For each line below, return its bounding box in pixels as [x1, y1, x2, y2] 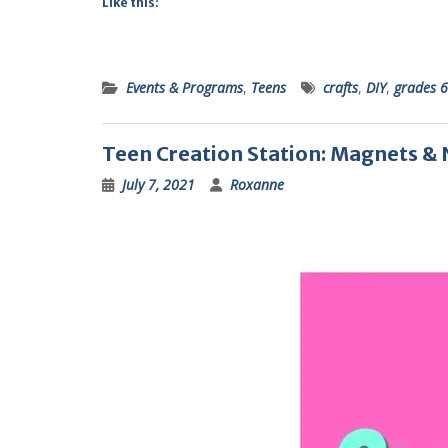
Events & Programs [126, 78, 243, 97]
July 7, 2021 [122, 175, 195, 194]
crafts [323, 78, 358, 97]
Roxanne [230, 175, 284, 194]
